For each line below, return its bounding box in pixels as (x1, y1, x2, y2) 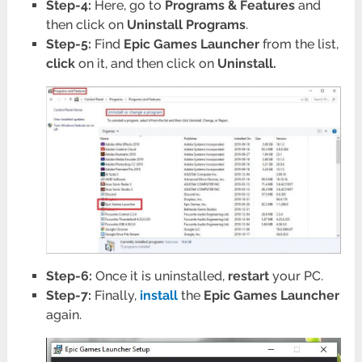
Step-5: (45, 36, 91, 53)
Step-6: (45, 267, 92, 284)
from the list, (259, 36, 339, 53)
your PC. (268, 267, 323, 284)
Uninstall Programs (126, 17, 246, 33)
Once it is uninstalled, (91, 267, 228, 284)
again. (45, 306, 82, 322)
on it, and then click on (74, 56, 217, 72)
